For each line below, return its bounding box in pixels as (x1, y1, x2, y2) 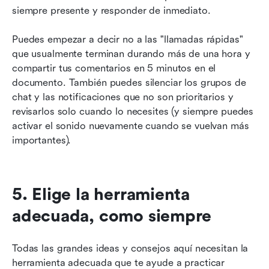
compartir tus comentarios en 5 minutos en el (12, 62, 216, 74)
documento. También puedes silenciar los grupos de (12, 76, 246, 88)
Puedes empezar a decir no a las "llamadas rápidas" (12, 33, 243, 45)
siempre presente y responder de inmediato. (12, 4, 211, 16)
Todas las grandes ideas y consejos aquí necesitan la (12, 242, 249, 254)
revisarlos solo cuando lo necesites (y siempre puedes (12, 105, 254, 117)
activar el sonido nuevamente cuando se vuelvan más (12, 119, 249, 131)
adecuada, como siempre (12, 206, 212, 226)
